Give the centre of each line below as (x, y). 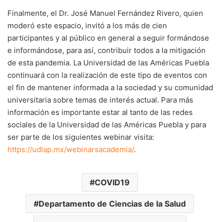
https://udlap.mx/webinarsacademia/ (71, 150)
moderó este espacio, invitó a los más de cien (87, 26)
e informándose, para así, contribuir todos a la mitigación (107, 51)
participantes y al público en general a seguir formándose (108, 38)
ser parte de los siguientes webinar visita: (81, 137)
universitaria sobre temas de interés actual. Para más (100, 100)
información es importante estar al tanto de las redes (100, 112)
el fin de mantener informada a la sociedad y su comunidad (110, 88)
